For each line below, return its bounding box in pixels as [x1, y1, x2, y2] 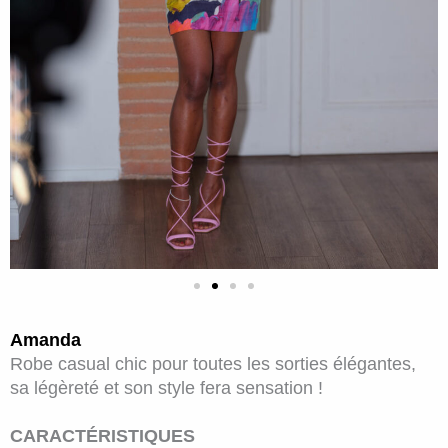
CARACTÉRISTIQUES [10, 425, 195, 446]
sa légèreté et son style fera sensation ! [10, 377, 323, 398]
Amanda [10, 329, 86, 350]
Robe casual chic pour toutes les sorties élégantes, [10, 353, 416, 374]
